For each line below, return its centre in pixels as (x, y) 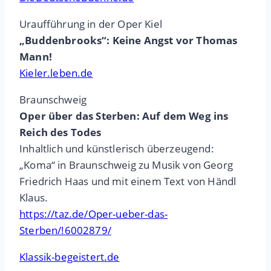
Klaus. (34, 198)
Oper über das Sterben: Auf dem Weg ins (124, 116)
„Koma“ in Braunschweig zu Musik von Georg (126, 165)
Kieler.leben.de (56, 73)
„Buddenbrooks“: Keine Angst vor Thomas (129, 41)
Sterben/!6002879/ (65, 230)
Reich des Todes (60, 132)
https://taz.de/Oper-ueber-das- (94, 214)
